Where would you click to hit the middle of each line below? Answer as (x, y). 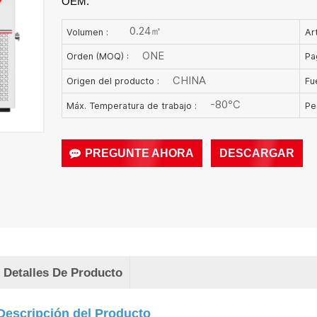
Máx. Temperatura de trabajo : (131, 105)
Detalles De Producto (63, 272)
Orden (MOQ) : (97, 57)
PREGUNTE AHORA (140, 153)
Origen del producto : (113, 81)
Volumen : (87, 32)
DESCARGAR (257, 153)
